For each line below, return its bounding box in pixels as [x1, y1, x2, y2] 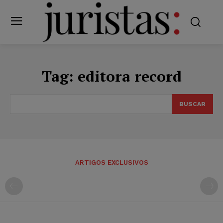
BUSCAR [179, 100, 206, 108]
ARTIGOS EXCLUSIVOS [75, 158, 148, 166]
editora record [77, 66, 182, 86]
